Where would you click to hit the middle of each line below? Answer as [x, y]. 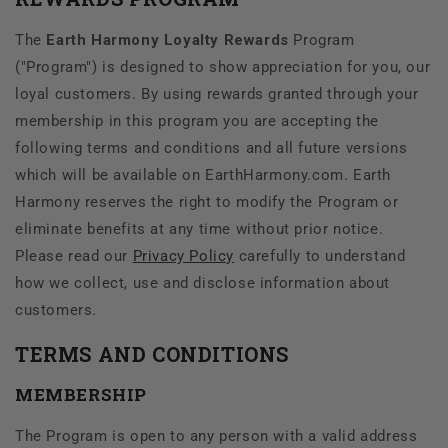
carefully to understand [320, 256]
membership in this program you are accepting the [197, 121]
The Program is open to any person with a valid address [216, 435]
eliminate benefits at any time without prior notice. [199, 229]
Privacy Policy [183, 256]
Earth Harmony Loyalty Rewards [167, 40]
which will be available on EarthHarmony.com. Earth [203, 175]
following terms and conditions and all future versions [211, 148]
